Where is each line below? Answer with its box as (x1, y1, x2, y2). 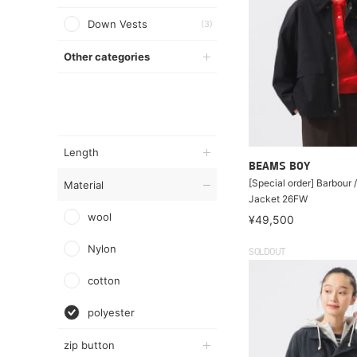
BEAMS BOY (249, 161, 310, 173)
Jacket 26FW (249, 193, 308, 205)
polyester (88, 306, 135, 319)
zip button (64, 339, 115, 351)
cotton (88, 274, 120, 287)
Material (64, 178, 104, 191)
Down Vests (88, 18, 147, 30)
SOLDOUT (249, 248, 285, 257)
